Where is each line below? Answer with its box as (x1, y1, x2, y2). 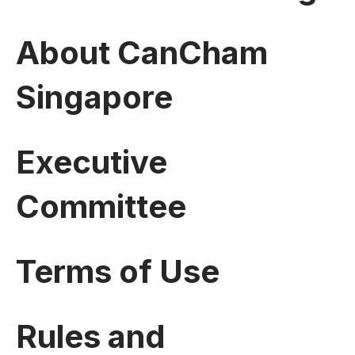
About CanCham (16, 32, 268, 72)
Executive (16, 142, 167, 181)
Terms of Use (16, 251, 219, 291)
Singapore (16, 77, 173, 116)
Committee (16, 186, 186, 226)
